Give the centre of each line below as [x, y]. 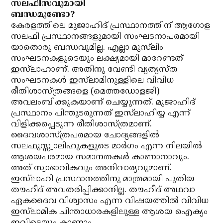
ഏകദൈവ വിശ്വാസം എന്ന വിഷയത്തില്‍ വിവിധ [110, 201]
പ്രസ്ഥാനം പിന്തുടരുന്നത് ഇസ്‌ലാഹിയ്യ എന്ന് [101, 113]
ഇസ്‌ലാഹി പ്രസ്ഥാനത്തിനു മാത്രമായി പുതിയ [103, 179]
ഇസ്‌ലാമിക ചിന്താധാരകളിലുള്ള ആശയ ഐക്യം [110, 212]
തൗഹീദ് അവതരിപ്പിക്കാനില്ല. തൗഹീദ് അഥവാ [103, 190]
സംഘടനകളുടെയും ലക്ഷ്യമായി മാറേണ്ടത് [97, 59]
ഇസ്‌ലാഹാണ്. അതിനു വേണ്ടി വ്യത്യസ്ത [95, 70]
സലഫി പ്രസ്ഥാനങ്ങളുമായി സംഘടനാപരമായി [106, 37]
